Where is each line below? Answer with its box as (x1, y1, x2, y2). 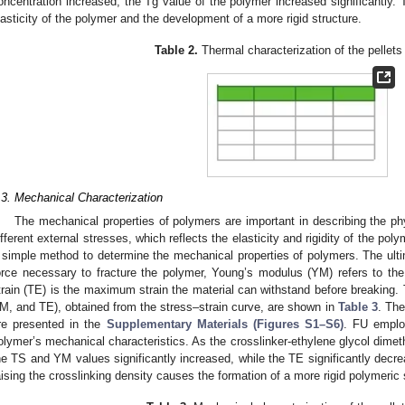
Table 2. (155, 42, 199, 57)
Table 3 (337, 299, 378, 314)
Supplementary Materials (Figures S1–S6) (106, 316, 344, 331)
